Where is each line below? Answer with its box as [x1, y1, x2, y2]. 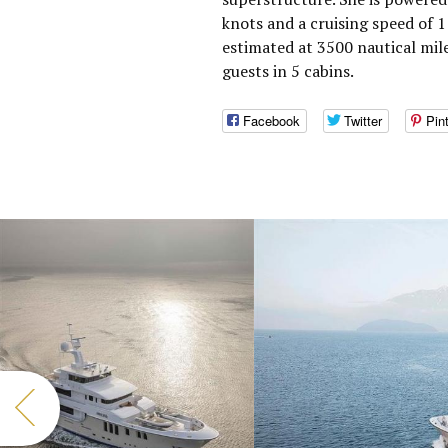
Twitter [344, 111, 382, 131]
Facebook [243, 111, 300, 131]
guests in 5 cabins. [222, 60, 354, 82]
